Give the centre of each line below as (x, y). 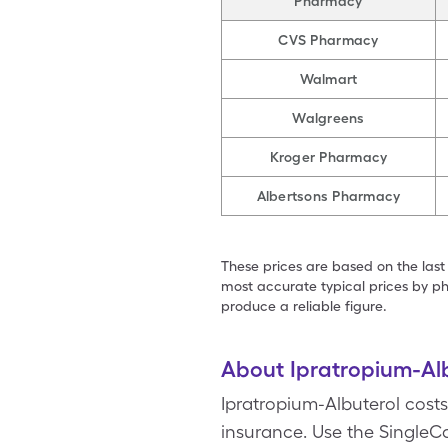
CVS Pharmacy (328, 40)
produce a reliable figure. (304, 306)
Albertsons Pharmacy (328, 196)
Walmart (328, 79)
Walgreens (328, 118)
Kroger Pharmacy (328, 157)
